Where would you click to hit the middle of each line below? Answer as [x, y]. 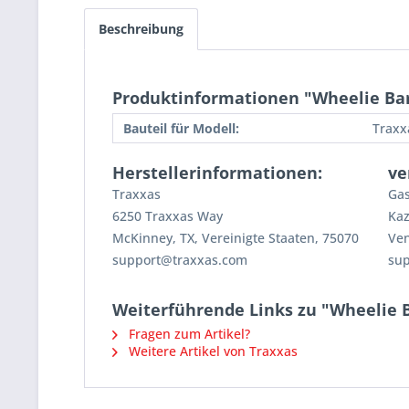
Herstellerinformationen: [217, 173]
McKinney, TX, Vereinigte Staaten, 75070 [236, 238]
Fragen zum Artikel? [188, 334]
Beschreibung [141, 29]
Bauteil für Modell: [181, 129]
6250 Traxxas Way [168, 216]
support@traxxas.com [180, 260]
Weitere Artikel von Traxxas [211, 351]
